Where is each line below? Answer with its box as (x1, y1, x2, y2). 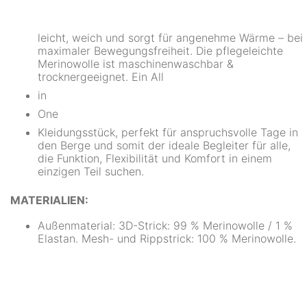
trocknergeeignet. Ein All (38, 70, 164, 84)
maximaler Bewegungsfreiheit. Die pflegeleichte (38, 44, 283, 58)
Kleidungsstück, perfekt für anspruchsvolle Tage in (38, 125, 298, 139)
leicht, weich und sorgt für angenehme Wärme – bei (38, 31, 303, 45)
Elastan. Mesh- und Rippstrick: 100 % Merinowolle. (38, 232, 296, 245)
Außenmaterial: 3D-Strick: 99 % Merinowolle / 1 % (38, 219, 293, 232)
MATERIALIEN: (10, 193, 88, 207)
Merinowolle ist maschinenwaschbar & (38, 57, 234, 71)
